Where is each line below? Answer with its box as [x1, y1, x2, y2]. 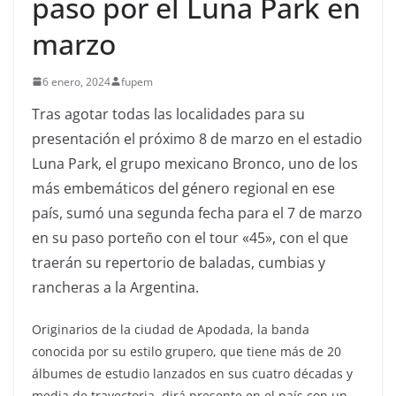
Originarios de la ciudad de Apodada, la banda [32, 320, 309, 338]
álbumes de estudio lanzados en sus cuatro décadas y [32, 364, 353, 382]
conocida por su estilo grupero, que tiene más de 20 [32, 342, 341, 360]
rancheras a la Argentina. [32, 277, 199, 297]
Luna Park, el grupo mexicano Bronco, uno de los [32, 153, 358, 173]
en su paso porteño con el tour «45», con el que [32, 227, 348, 247]
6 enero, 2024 [42, 73, 110, 89]
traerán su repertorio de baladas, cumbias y [32, 252, 325, 272]
